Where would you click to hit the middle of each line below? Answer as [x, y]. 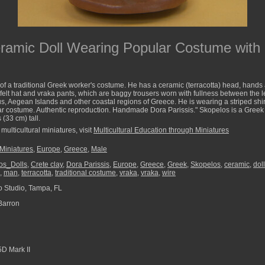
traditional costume [85, 173]
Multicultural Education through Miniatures [161, 130]
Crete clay [47, 164]
